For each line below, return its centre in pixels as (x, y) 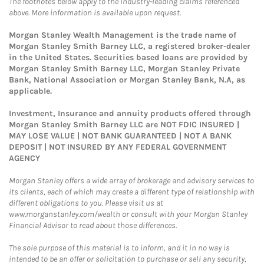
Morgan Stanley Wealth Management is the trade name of (123, 35)
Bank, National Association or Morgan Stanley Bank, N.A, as (127, 80)
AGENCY (24, 158)
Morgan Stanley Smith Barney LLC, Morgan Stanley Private (124, 69)
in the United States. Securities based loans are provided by (128, 57)
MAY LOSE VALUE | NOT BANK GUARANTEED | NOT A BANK (120, 136)
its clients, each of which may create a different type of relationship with (132, 192)
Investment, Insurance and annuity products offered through (130, 113)
